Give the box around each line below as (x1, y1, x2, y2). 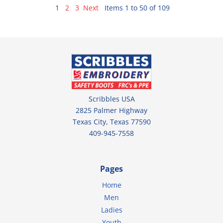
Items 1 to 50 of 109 (105, 2, 170, 12)
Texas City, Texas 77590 (72, 117, 151, 127)
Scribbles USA (88, 94, 135, 104)
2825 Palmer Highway (76, 106, 147, 115)
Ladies (101, 205, 122, 215)
